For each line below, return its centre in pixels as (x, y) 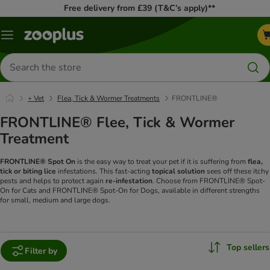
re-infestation (129, 181)
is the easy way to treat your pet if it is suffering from (162, 162)
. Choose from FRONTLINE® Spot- (209, 181)
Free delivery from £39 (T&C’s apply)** (140, 8)
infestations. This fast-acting (105, 171)
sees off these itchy (238, 171)
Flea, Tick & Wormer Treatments (108, 98)
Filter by (41, 251)
